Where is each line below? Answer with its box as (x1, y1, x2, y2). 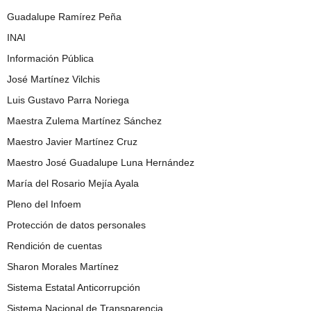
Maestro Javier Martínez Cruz (7, 135, 137, 147)
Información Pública (7, 52, 94, 64)
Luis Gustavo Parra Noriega (7, 94, 129, 106)
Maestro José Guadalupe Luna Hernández (7, 156, 194, 168)
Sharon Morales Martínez (7, 260, 119, 272)
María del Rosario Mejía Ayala (7, 177, 139, 189)
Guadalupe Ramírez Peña (7, 10, 121, 22)
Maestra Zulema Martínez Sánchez (7, 115, 162, 126)
